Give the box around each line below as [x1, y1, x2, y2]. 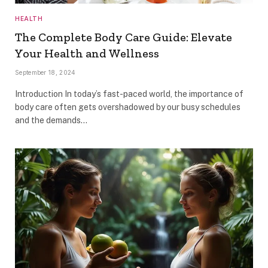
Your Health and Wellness [15, 45, 159, 60]
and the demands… [15, 115, 87, 125]
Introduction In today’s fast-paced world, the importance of [15, 89, 243, 99]
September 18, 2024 [15, 68, 76, 76]
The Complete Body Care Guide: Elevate [15, 29, 232, 44]
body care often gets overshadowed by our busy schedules [15, 102, 240, 112]
